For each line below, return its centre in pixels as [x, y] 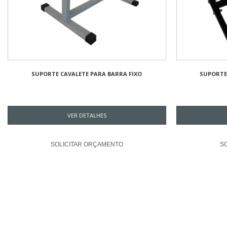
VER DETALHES [87, 115]
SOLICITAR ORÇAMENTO [87, 144]
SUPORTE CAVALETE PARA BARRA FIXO [87, 73]
